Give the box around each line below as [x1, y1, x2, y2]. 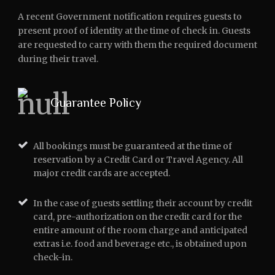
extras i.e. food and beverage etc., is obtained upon [33, 238, 247, 249]
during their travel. [18, 53, 98, 64]
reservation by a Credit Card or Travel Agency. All [33, 154, 243, 165]
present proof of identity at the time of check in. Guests [18, 25, 250, 36]
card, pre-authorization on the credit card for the [33, 211, 242, 222]
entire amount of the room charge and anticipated [33, 225, 247, 236]
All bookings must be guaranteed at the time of [33, 141, 232, 152]
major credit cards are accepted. [33, 168, 170, 179]
